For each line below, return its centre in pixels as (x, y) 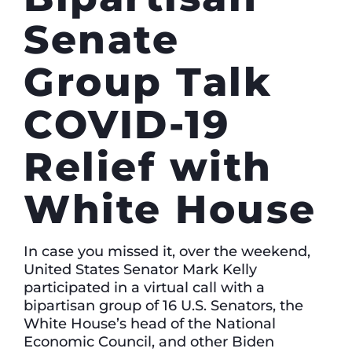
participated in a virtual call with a (144, 287)
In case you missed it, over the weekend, (167, 251)
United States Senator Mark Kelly (140, 269)
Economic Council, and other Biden (149, 341)
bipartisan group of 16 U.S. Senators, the (163, 305)
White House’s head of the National (150, 323)
